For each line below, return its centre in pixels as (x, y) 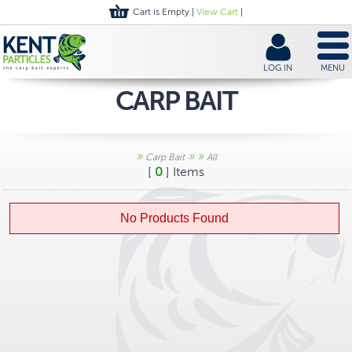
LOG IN (278, 68)
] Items (183, 172)
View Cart (217, 12)
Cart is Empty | (163, 12)
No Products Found (174, 218)
